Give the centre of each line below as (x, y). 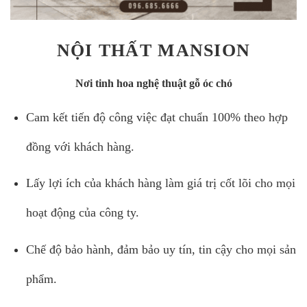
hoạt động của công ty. (82, 213)
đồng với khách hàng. (80, 146)
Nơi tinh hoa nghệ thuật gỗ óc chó (153, 83)
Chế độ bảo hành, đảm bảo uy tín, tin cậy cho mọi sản (161, 249)
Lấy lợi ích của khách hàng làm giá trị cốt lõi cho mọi (160, 183)
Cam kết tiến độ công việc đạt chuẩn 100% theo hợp (157, 117)
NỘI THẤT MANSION (153, 51)
